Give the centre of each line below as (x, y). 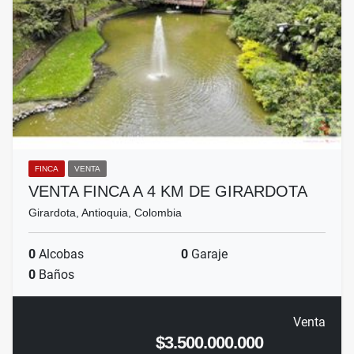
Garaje (208, 254)
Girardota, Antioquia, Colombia (105, 213)
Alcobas (60, 254)
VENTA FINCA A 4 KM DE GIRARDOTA (168, 192)
